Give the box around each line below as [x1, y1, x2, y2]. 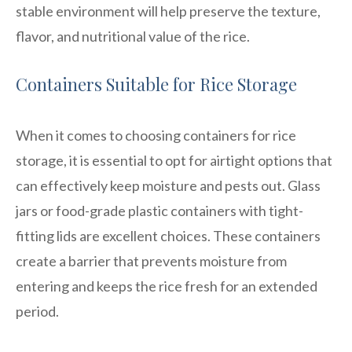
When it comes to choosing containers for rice [16, 126, 296, 144]
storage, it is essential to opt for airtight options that [16, 151, 332, 169]
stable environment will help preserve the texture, [16, 2, 321, 20]
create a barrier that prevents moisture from [16, 251, 287, 269]
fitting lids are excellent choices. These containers [16, 226, 321, 244]
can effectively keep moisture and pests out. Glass [16, 176, 321, 194]
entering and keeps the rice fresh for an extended [16, 277, 317, 295]
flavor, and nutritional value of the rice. [16, 27, 250, 45]
